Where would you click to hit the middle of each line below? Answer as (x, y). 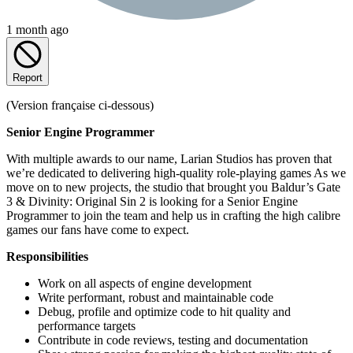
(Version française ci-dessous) (80, 105)
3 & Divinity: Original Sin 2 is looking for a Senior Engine (152, 201)
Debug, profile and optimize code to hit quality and (164, 311)
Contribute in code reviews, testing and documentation (173, 340)
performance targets (87, 325)
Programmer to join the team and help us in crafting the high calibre (173, 215)
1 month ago (37, 29)
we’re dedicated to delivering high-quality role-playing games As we (176, 173)
